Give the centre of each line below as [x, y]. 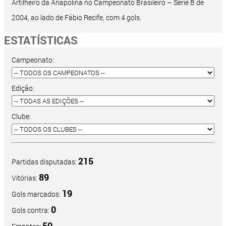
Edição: [23, 88]
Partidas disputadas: [45, 162]
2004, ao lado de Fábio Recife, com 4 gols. [76, 18]
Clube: [21, 117]
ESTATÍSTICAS [41, 40]
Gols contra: [31, 210]
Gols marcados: [37, 194]
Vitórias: [25, 178]
